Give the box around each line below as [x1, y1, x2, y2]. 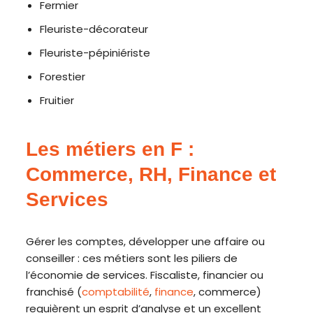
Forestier [40, 69, 86, 84]
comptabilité [82, 284, 150, 299]
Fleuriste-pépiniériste [40, 45, 151, 60]
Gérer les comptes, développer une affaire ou [26, 234, 265, 249]
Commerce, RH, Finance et [26, 163, 277, 185]
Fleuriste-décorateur [40, 22, 149, 36]
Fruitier [40, 93, 75, 108]
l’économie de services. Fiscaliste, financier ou [26, 268, 264, 282]
